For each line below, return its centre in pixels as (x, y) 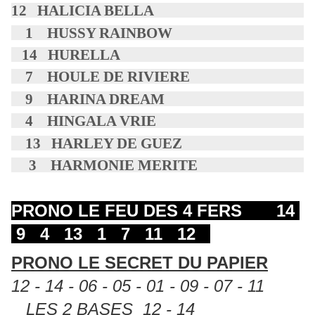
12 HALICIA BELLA (83, 11)
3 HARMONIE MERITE (106, 165)
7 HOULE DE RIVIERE (101, 77)
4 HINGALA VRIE (84, 121)
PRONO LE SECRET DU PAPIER (140, 262)
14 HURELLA (66, 54)
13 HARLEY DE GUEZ (97, 143)
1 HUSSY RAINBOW (92, 32)
